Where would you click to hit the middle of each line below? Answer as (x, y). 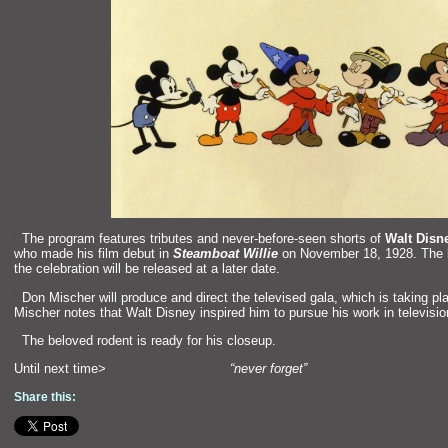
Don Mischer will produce (96, 297)
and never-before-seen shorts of (291, 239)
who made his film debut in (93, 254)
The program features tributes (109, 239)
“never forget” (268, 369)
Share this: (45, 396)
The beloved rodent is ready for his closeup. (149, 340)
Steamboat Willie (225, 254)
